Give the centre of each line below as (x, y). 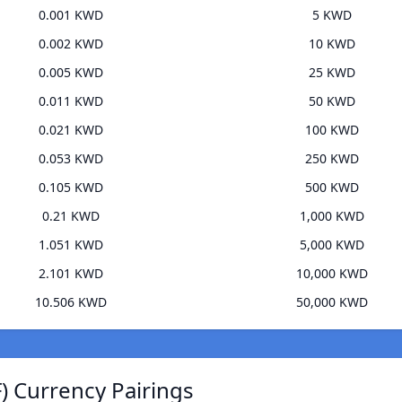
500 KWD (332, 188)
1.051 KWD (70, 245)
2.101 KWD (70, 274)
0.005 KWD (70, 73)
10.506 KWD (70, 302)
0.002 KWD (70, 44)
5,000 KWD (332, 245)
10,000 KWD (332, 274)
